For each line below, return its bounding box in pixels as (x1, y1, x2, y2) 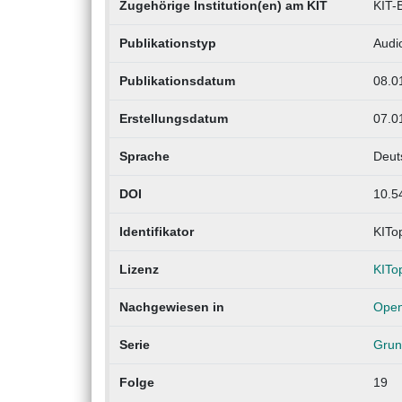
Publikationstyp (118, 35, 216, 50)
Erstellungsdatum (118, 110, 228, 126)
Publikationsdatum (118, 73, 235, 88)
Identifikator (118, 223, 194, 239)
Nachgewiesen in (118, 299, 224, 314)
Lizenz (118, 261, 159, 276)
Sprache (118, 148, 170, 163)
